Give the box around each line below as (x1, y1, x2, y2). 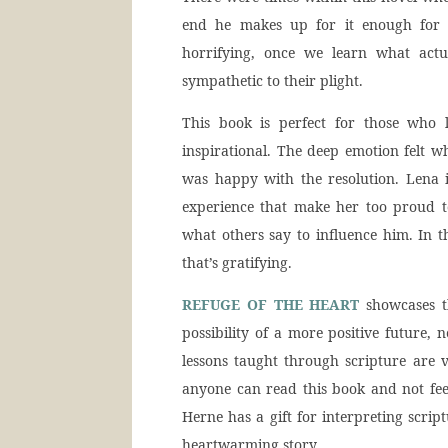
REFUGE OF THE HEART (182, 295, 360, 314)
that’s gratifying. (182, 253, 292, 272)
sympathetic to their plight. (182, 71, 363, 90)
